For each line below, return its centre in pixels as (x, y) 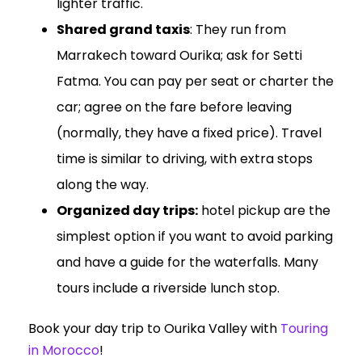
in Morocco (64, 351)
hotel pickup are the (264, 211)
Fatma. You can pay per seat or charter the (195, 82)
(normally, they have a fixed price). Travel (189, 133)
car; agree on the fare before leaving (174, 107)
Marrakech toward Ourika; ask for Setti (179, 56)
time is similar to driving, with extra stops (185, 159)
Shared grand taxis (123, 30)
